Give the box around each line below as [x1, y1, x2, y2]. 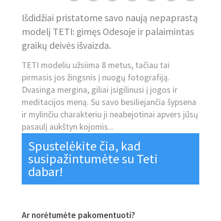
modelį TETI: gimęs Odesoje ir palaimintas [22, 26, 194, 37]
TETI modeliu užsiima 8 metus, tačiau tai [22, 59, 170, 71]
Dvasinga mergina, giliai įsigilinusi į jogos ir [22, 84, 178, 95]
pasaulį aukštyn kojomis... [22, 121, 114, 132]
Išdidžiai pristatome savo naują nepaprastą [22, 12, 198, 24]
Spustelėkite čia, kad [28, 138, 141, 154]
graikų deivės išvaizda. [22, 39, 111, 51]
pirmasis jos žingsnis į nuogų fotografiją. [22, 72, 170, 83]
